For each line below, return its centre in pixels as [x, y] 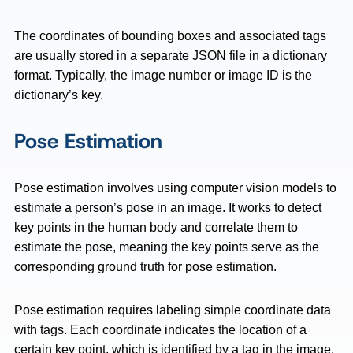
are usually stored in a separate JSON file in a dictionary [171, 56]
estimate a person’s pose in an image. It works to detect [168, 208]
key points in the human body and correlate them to [156, 227]
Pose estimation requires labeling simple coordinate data [173, 310]
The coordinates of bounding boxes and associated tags [170, 36]
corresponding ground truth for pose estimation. [147, 267]
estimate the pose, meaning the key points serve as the [167, 247]
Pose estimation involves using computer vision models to [175, 188]
